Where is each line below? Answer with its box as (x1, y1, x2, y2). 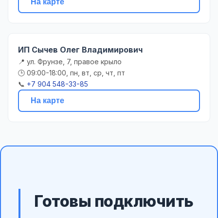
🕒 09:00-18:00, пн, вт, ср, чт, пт (18, 69, 125, 77)
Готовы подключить (34, 191, 194, 211)
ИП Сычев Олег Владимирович (18, 45, 143, 55)
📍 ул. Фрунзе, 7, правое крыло (18, 57, 122, 66)
